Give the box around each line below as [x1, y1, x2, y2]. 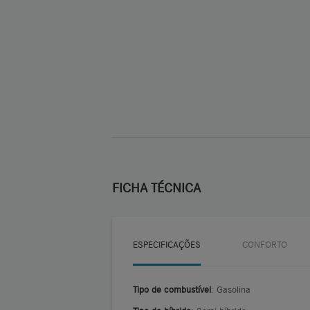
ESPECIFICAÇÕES [133, 238, 201, 250]
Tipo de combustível [133, 283, 211, 295]
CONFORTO [242, 238, 287, 250]
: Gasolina [217, 283, 250, 295]
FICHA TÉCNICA [112, 179, 201, 195]
